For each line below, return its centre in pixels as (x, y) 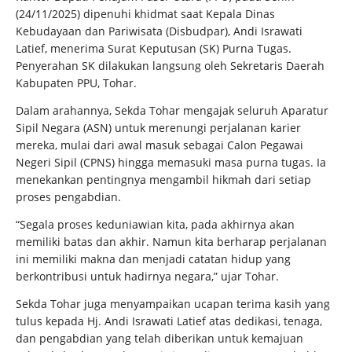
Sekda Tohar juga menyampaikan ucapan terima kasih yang (173, 304)
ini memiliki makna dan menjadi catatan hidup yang (153, 259)
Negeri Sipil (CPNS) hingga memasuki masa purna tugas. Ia (171, 162)
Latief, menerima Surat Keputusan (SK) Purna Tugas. (154, 48)
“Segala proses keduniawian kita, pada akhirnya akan (155, 224)
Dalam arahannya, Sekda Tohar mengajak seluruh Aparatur (172, 110)
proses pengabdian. (68, 197)
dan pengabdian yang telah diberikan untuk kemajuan (159, 338)
